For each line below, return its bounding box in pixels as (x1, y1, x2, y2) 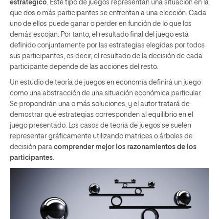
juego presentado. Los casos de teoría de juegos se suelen (10, 122, 191, 129)
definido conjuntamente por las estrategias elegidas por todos (10, 42, 205, 49)
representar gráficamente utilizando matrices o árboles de (10, 132, 193, 140)
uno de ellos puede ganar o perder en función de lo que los (10, 20, 192, 27)
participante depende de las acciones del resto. (10, 63, 158, 70)
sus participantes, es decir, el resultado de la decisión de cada (10, 52, 202, 60)
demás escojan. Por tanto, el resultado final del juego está (10, 31, 189, 38)
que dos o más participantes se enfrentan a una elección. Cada (10, 9, 206, 17)
